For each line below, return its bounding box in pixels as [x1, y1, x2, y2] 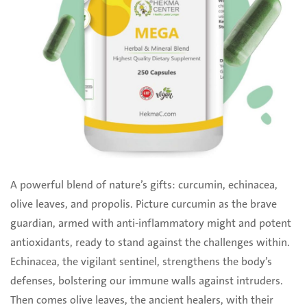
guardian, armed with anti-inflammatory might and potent [10, 214, 291, 233]
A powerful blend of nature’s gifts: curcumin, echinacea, [10, 176, 278, 195]
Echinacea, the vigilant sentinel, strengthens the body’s [10, 253, 272, 271]
